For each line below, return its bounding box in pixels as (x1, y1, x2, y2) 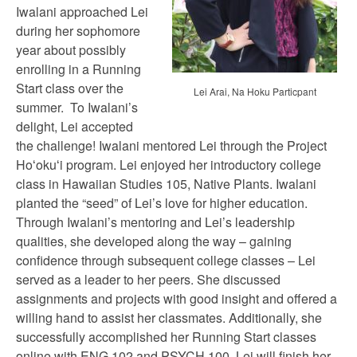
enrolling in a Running (16, 60, 141, 78)
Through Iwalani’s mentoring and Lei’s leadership (16, 213, 295, 231)
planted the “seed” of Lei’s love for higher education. (16, 194, 308, 212)
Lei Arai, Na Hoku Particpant (193, 84, 316, 98)
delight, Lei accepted (16, 117, 133, 135)
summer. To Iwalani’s (16, 98, 138, 116)
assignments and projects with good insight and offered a (16, 289, 337, 308)
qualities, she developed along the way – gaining (16, 232, 292, 250)
